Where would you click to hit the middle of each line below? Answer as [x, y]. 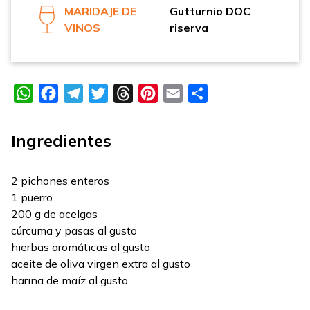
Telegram [107, 94]
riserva [189, 28]
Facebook [83, 94]
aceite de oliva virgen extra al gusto [101, 264]
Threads [154, 94]
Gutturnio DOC [210, 11]
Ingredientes [61, 141]
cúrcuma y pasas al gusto [74, 231]
